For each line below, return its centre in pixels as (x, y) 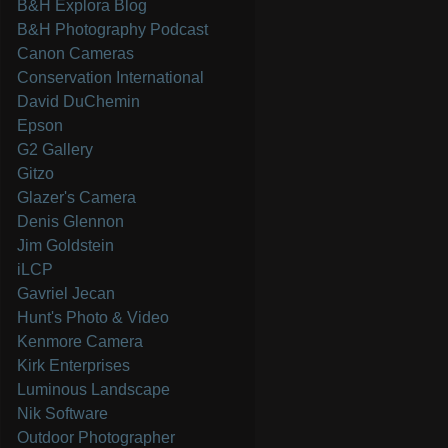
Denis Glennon (71, 222)
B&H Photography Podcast (113, 30)
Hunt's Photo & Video (93, 318)
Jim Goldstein (66, 246)
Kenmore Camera (80, 342)
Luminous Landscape (94, 390)
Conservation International (111, 78)
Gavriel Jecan (66, 294)
